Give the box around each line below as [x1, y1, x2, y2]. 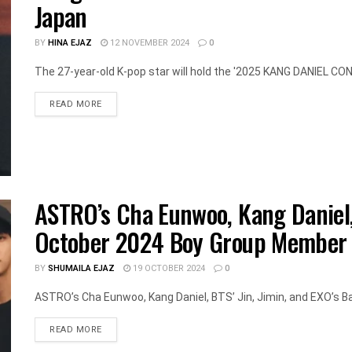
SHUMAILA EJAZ [48, 261, 115, 275]
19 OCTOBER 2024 [130, 261, 205, 275]
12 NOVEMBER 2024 [108, 35, 189, 49]
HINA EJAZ [48, 35, 92, 49]
